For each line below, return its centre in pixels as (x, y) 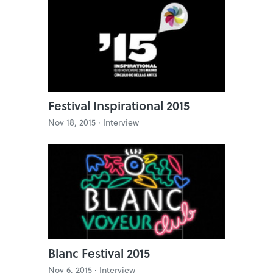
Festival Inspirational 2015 (119, 106)
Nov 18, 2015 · (76, 122)
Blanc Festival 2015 (99, 253)
